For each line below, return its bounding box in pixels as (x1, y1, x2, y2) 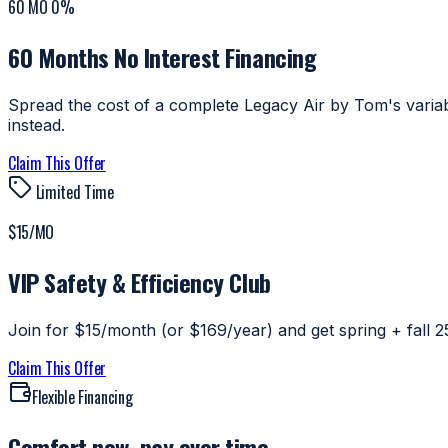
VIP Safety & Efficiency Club (8, 264, 271, 301)
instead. (8, 115, 65, 136)
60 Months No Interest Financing (8, 39, 317, 76)
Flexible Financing (32, 385, 133, 410)
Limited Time (32, 180, 114, 205)
